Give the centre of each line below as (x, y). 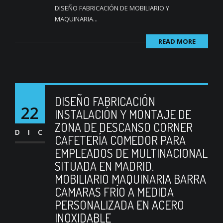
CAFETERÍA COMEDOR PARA (120, 140)
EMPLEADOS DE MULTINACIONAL (131, 153)
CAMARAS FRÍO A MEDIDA (114, 192)
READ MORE (177, 41)
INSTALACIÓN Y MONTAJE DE (123, 114)
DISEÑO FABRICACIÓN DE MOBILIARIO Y (112, 8)
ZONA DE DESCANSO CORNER (124, 127)
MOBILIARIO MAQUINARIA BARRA (130, 179)
